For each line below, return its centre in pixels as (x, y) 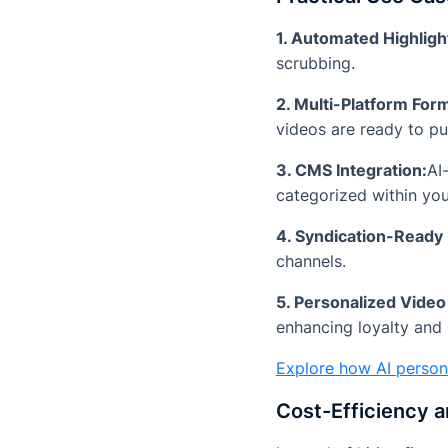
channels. (311, 261)
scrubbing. (315, 63)
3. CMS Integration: (351, 170)
